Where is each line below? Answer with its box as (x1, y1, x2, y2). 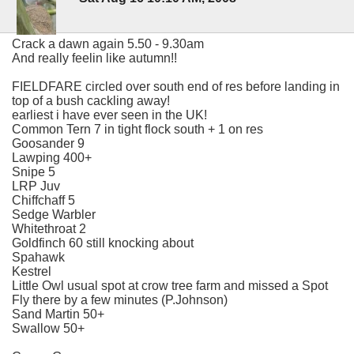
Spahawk (12, 250, 65, 264)
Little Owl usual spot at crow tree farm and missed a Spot (12, 278, 328, 292)
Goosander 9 (12, 136, 85, 150)
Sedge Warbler (12, 207, 96, 221)
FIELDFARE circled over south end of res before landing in (12, 79, 340, 93)
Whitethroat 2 (12, 221, 86, 235)
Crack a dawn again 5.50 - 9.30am (12, 36, 204, 51)
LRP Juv (12, 179, 60, 193)
